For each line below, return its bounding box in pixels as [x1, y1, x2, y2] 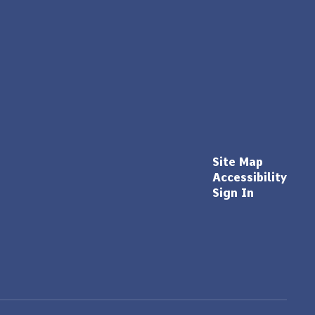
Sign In [212, 186, 254, 200]
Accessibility [212, 170, 287, 184]
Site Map [212, 155, 263, 169]
